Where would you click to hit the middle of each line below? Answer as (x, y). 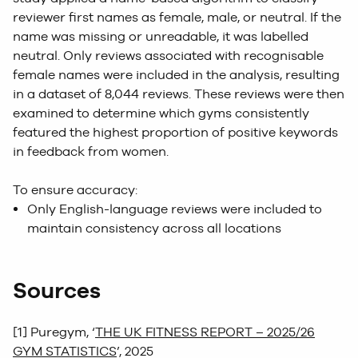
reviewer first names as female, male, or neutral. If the (177, 18)
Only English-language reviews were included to (175, 209)
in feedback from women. (91, 152)
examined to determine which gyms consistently (161, 113)
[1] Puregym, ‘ (54, 332)
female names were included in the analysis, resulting (176, 75)
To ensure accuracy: (75, 190)
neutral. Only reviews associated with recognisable (168, 56)
